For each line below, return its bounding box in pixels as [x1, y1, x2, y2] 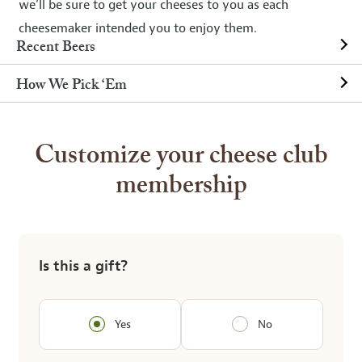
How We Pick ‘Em [16, 78, 127, 93]
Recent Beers [16, 40, 95, 55]
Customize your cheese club [34, 144, 328, 169]
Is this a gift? [39, 257, 128, 276]
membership [115, 174, 247, 199]
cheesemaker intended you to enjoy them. [19, 20, 257, 36]
